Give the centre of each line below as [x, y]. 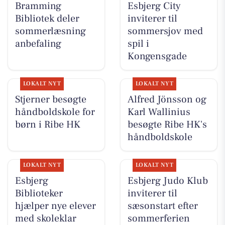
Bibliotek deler [47, 19]
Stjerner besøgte [50, 100]
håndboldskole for [55, 112]
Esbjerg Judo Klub [167, 181]
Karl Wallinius [159, 112]
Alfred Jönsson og [167, 100]
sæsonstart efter [162, 206]
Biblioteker [39, 193]
